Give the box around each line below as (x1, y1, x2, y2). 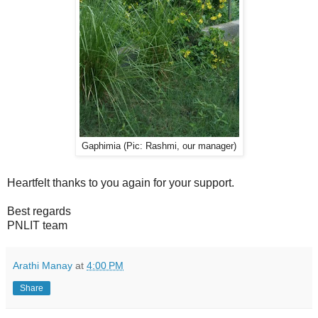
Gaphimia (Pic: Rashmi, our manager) (82, 141, 236, 152)
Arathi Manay (13, 260, 72, 272)
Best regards (7, 205, 71, 218)
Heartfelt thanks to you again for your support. (7, 177, 237, 190)
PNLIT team (7, 219, 67, 232)
